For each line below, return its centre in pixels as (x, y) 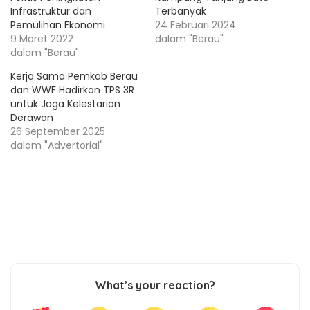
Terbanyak (181, 11)
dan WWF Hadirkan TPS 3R (72, 90)
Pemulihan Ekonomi (58, 25)
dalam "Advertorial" (57, 146)
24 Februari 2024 (195, 25)
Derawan (32, 118)
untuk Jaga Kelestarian (65, 104)
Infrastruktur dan (51, 11)
